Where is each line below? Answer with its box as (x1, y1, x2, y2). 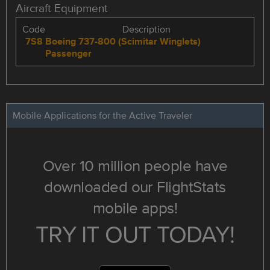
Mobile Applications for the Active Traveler (13, 108, 192, 122)
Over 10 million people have (42, 154, 228, 177)
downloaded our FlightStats (44, 175, 226, 198)
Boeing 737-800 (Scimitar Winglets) (45, 34, 201, 48)
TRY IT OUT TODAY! (36, 216, 234, 251)
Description (122, 22, 171, 36)
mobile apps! (92, 196, 178, 219)
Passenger (45, 46, 92, 60)
